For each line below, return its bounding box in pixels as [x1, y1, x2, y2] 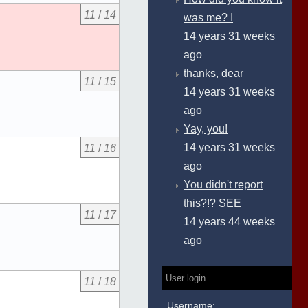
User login [166, 273, 206, 283]
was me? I [184, 12, 233, 23]
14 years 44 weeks [184, 216, 275, 228]
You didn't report [184, 179, 263, 190]
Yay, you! [184, 123, 228, 135]
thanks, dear [184, 67, 243, 79]
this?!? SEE [184, 197, 241, 209]
